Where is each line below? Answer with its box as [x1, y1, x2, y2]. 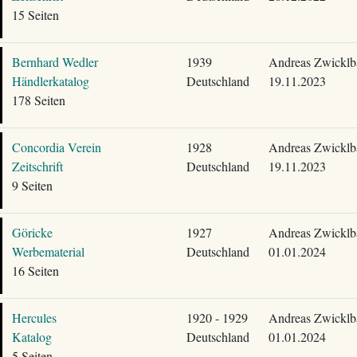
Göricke [11, 224, 53, 241]
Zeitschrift [11, 158, 63, 175]
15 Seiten [11, 6, 59, 23]
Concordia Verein [11, 139, 101, 155]
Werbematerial [11, 243, 84, 260]
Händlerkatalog [11, 73, 89, 89]
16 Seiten [11, 262, 59, 279]
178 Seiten [11, 92, 65, 108]
